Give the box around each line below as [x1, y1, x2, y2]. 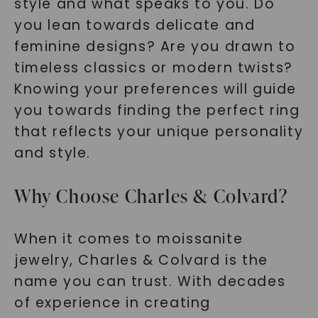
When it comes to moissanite [13, 229, 243, 248]
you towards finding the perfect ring [13, 101, 300, 120]
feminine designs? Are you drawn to [13, 37, 296, 56]
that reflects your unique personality [13, 122, 304, 141]
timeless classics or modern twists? [13, 58, 293, 77]
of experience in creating [13, 293, 211, 312]
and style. [13, 143, 91, 163]
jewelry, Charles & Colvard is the [13, 251, 268, 270]
